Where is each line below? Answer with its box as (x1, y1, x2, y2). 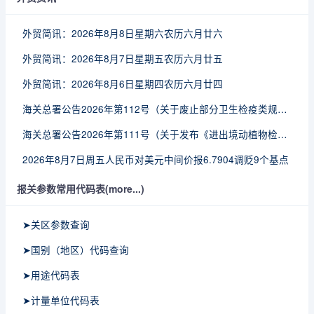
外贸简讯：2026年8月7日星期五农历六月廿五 (22, 51, 223, 65)
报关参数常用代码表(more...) (17, 182, 144, 196)
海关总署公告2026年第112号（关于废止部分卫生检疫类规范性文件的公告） (278, 102, 287, 116)
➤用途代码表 (22, 268, 80, 282)
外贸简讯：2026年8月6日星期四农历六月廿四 (22, 76, 223, 90)
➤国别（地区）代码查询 (22, 243, 129, 257)
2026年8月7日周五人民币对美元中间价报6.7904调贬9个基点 (22, 152, 289, 166)
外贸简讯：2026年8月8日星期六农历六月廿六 (22, 26, 223, 40)
